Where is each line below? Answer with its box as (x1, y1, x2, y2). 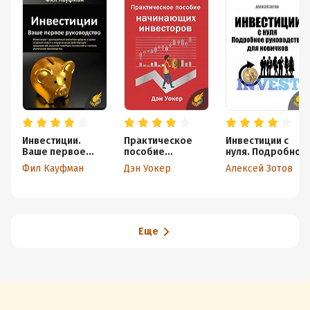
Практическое (124, 135, 192, 147)
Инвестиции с (226, 135, 289, 147)
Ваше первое (22, 146, 86, 158)
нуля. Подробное (226, 146, 307, 158)
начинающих (124, 157, 184, 169)
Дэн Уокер (124, 163, 171, 174)
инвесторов (124, 168, 181, 180)
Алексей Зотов (226, 163, 293, 174)
